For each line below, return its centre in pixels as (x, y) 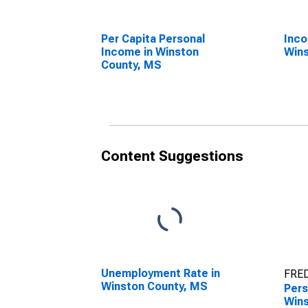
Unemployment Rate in (161, 273)
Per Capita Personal (153, 39)
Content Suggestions (172, 156)
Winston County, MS (154, 286)
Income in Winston (150, 52)
